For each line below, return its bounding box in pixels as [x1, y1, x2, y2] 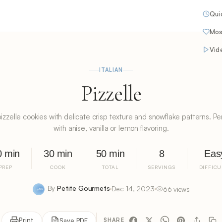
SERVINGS [148, 164, 175, 170]
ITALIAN [99, 66, 123, 73]
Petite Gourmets [57, 184, 110, 192]
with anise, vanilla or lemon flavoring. [53, 123, 169, 133]
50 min [96, 148, 125, 159]
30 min [43, 148, 72, 159]
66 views [163, 184, 190, 193]
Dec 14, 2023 [111, 184, 155, 193]
